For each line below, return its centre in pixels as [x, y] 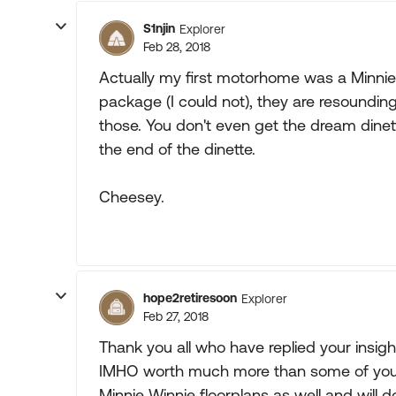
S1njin [159, 28]
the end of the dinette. [177, 149]
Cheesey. [132, 197]
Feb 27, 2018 [176, 316]
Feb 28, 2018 [177, 47]
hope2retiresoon [190, 298]
